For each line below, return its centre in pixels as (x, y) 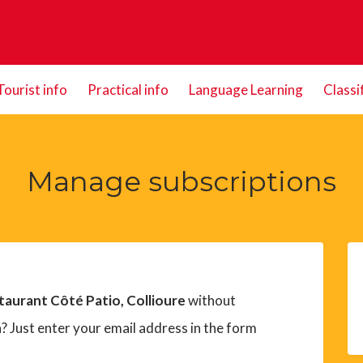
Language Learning (246, 90)
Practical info (128, 90)
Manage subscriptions (181, 181)
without (210, 300)
